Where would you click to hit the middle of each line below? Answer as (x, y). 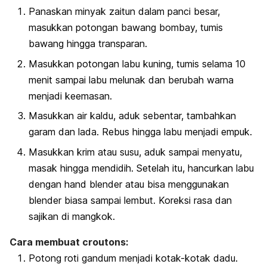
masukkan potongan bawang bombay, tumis (126, 28)
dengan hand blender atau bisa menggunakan (129, 184)
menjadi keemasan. (70, 96)
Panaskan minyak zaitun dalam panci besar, (124, 12)
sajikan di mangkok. (72, 216)
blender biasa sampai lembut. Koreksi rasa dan (130, 200)
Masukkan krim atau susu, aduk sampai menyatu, (135, 152)
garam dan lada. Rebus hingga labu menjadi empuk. (140, 132)
